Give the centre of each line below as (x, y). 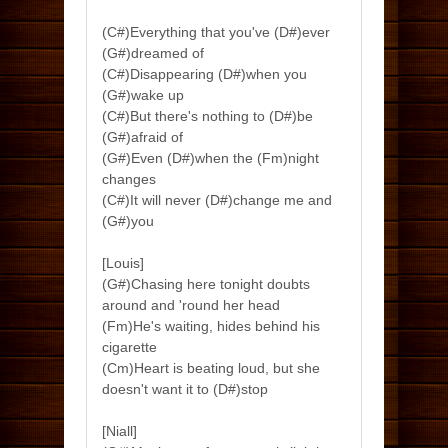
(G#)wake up (143, 95)
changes (129, 179)
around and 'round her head (191, 305)
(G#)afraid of (142, 137)
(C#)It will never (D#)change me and (217, 200)
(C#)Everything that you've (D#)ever (216, 32)
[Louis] (123, 263)
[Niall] (119, 431)
